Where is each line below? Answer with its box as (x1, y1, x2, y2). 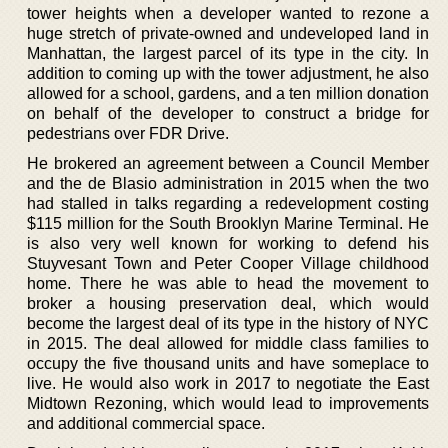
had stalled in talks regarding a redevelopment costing (27, 194, 429, 212)
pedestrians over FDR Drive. (27, 124, 229, 142)
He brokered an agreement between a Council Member (27, 154, 429, 172)
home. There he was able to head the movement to (27, 274, 429, 292)
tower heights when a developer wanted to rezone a (27, 4, 429, 22)
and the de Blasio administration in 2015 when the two (27, 174, 429, 192)
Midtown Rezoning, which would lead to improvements (27, 394, 429, 412)
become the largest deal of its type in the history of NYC (27, 314, 429, 332)
